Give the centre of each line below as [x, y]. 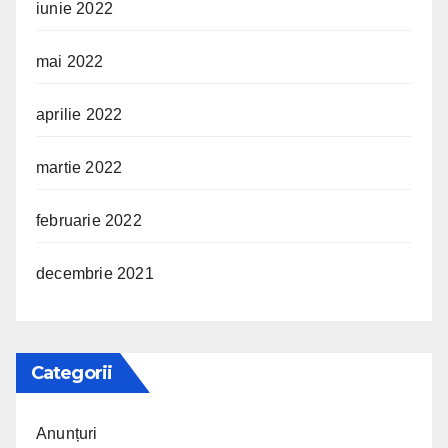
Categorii [71, 372]
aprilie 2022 [79, 114]
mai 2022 [70, 61]
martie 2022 [79, 167]
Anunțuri [67, 433]
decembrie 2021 [95, 273]
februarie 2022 [89, 220]
